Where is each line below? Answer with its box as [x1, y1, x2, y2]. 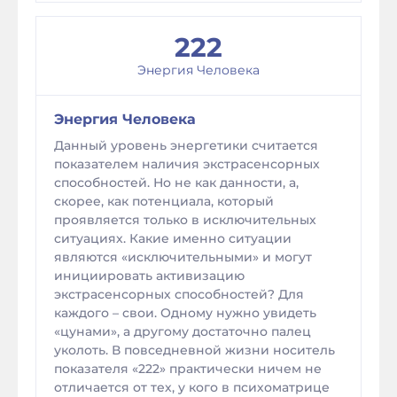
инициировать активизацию [54, 268, 245, 284]
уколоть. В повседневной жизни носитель [54, 342, 335, 358]
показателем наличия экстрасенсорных [54, 156, 320, 172]
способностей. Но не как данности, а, [54, 175, 299, 191]
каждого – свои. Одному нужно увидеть [54, 305, 316, 321]
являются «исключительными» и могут [54, 249, 312, 265]
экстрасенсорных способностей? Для [54, 286, 304, 302]
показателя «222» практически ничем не [54, 361, 322, 377]
